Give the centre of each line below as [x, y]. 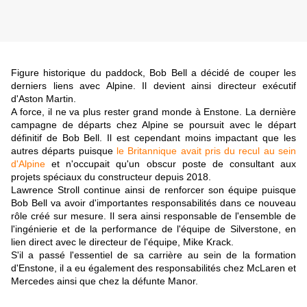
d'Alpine [28, 164]
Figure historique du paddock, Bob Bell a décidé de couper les [153, 73]
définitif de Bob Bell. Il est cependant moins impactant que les [153, 138]
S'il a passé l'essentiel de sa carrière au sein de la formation [153, 255]
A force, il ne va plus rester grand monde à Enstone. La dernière [153, 112]
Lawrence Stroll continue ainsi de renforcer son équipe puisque [153, 190]
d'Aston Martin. [44, 99]
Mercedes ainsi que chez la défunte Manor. [105, 281]
